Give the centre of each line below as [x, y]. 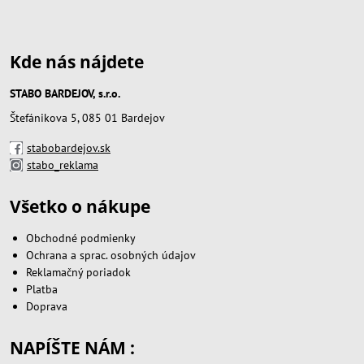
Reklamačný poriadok [78, 272]
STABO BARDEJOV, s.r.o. [65, 93]
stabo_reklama [63, 165]
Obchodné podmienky [81, 238]
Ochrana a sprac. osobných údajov [111, 255]
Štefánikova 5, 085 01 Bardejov [87, 117]
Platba [42, 289]
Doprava [47, 306]
